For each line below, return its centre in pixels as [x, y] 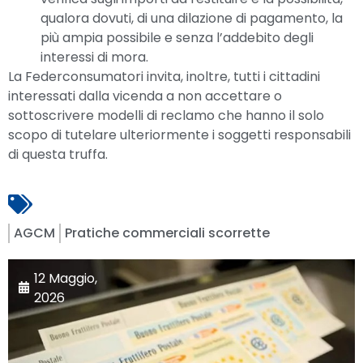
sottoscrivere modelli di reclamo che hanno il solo [166, 115]
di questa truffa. [58, 154]
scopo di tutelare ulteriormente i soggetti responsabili [179, 135]
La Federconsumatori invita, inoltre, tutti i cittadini [164, 76]
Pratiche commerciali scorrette [167, 233]
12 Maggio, [66, 278]
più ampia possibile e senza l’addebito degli [177, 37]
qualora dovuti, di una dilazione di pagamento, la [192, 18]
